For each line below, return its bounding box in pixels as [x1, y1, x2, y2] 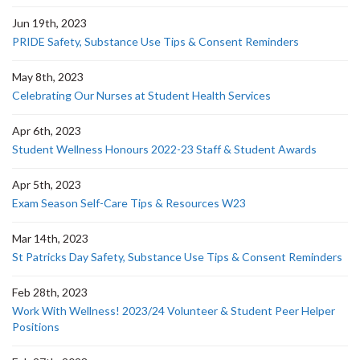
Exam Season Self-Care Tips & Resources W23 [12, 196, 246, 210]
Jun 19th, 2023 [12, 16, 87, 30]
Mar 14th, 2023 [12, 231, 88, 245]
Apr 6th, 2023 [12, 124, 81, 137]
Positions [12, 320, 59, 333]
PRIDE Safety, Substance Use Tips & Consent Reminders [12, 35, 299, 48]
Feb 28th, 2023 [12, 285, 88, 299]
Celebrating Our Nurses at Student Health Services [12, 88, 271, 102]
